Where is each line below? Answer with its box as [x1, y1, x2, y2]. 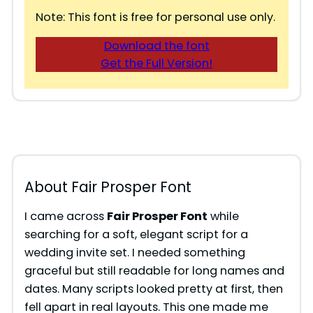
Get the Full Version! [101, 55, 212, 72]
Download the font [103, 38, 210, 54]
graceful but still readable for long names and [24, 263, 284, 279]
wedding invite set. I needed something [24, 245, 245, 261]
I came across [24, 208, 107, 225]
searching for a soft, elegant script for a [24, 226, 248, 243]
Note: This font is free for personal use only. [35, 9, 275, 26]
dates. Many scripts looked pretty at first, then [24, 281, 283, 298]
